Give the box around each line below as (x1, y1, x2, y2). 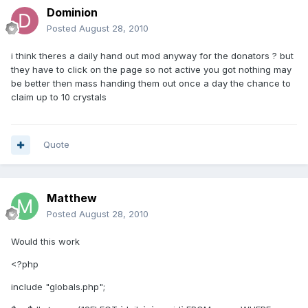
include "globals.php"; (11, 281, 105, 293)
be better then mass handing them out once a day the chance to (11, 78, 291, 89)
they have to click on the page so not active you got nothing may (11, 64, 291, 76)
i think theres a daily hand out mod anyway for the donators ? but (11, 50, 294, 62)
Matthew (47, 191, 97, 206)
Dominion (47, 5, 98, 20)
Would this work (11, 236, 80, 247)
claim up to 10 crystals (11, 91, 107, 103)
